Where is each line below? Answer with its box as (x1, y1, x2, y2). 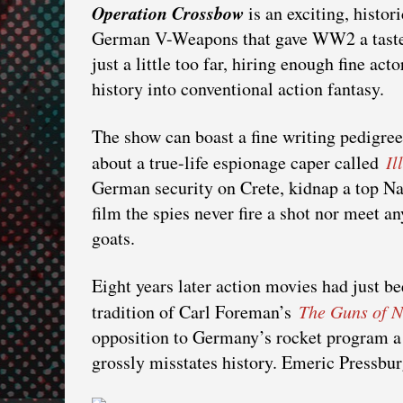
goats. (92, 225, 135, 250)
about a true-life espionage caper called (92, 149, 383, 175)
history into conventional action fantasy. (92, 76, 384, 101)
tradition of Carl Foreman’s (92, 299, 296, 324)
